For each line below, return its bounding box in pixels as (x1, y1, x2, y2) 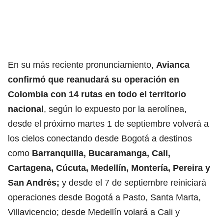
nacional (8, 104, 44, 114)
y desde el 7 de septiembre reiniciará (59, 177, 206, 188)
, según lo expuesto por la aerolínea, (44, 104, 187, 114)
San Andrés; (8, 177, 59, 188)
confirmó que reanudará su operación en (8, 74, 179, 84)
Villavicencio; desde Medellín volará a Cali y (8, 207, 180, 217)
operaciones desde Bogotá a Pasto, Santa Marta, (8, 192, 201, 202)
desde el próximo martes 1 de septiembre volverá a (8, 118, 209, 129)
